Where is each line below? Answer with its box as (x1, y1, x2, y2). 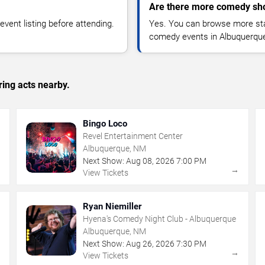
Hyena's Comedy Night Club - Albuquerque (83, 214, 237, 224)
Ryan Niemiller (83, 201, 142, 212)
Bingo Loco (83, 118, 128, 129)
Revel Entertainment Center (83, 131, 183, 141)
